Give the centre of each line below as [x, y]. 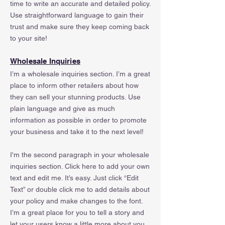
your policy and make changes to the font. [76, 201]
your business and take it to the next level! [77, 132]
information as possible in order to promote [78, 120]
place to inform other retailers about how [74, 85]
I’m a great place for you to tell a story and [77, 212]
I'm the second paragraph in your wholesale [80, 155]
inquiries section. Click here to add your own [80, 166]
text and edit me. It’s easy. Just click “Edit [74, 178]
